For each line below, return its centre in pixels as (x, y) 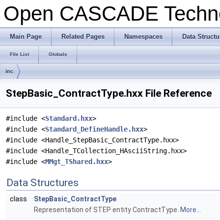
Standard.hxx (69, 118)
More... (191, 210)
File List (19, 54)
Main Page (26, 37)
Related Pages (83, 37)
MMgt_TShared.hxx (77, 162)
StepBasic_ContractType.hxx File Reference (109, 93)
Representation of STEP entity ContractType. (107, 210)
